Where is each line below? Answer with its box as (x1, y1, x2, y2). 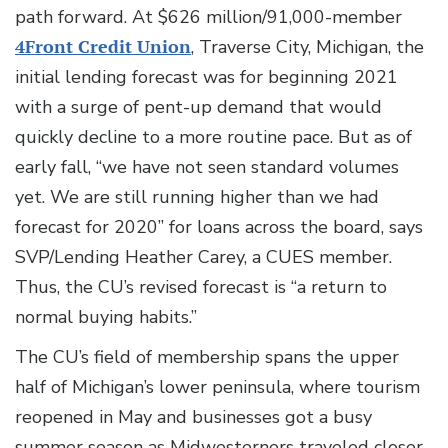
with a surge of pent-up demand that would (15, 95, 382, 120)
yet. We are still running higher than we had (15, 185, 379, 210)
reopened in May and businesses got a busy (15, 405, 372, 430)
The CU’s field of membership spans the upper (15, 345, 399, 370)
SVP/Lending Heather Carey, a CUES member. (15, 245, 392, 270)
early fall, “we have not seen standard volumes (15, 155, 399, 180)
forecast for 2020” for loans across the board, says (15, 215, 423, 240)
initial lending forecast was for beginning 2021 (15, 65, 398, 90)
